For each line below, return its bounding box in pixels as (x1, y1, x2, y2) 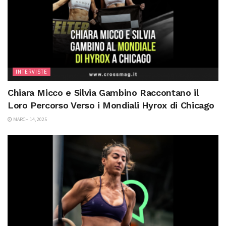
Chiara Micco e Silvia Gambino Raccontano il (8, 87, 199, 98)
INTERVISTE (16, 68, 47, 75)
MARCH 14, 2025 (12, 116, 47, 123)
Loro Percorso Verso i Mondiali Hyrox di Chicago (8, 99, 215, 110)
